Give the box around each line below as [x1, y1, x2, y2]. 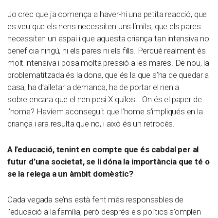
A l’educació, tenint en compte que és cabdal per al [7, 145, 199, 155]
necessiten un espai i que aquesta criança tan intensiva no [7, 34, 210, 44]
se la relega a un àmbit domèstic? [7, 169, 133, 179]
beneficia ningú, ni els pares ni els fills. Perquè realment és [7, 46, 206, 56]
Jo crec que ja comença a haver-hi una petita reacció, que [7, 9, 207, 19]
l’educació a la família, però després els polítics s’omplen [7, 207, 201, 217]
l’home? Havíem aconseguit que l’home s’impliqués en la [7, 107, 203, 117]
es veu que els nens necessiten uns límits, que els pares [7, 21, 201, 32]
